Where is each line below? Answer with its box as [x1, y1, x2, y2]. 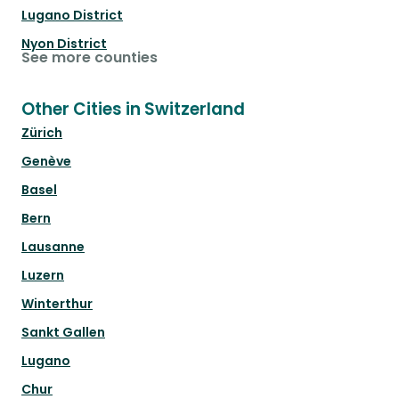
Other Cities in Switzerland [21, 97, 245, 122]
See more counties [21, 47, 158, 69]
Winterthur [21, 295, 93, 313]
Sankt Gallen [21, 323, 105, 342]
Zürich [21, 124, 62, 142]
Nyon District [21, 35, 107, 53]
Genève [21, 152, 71, 171]
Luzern [21, 266, 64, 285]
